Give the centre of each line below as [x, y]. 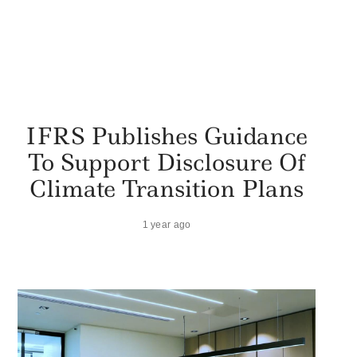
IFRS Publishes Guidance [167, 135]
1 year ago [167, 224]
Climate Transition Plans [167, 188]
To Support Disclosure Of [167, 162]
